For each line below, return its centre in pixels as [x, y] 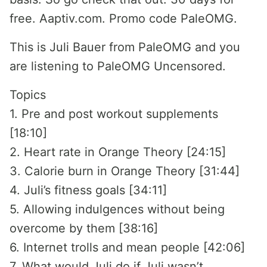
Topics [28, 95]
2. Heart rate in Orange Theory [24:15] [118, 152]
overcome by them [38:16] [84, 228]
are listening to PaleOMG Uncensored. [118, 66]
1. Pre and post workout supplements [114, 114]
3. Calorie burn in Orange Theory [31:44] [125, 171]
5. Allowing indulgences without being [117, 209]
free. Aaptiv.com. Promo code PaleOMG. [123, 18]
